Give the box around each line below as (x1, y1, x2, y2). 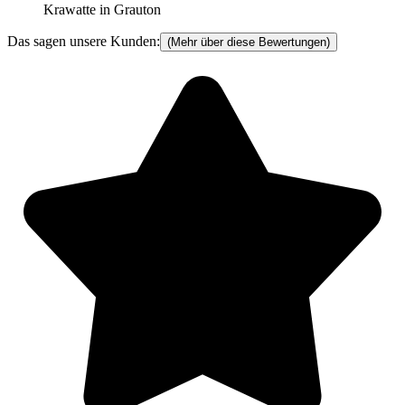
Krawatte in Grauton (43, 2, 161, 18)
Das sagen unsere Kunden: (7, 33, 160, 50)
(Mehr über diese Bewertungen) (167, 35, 330, 50)
